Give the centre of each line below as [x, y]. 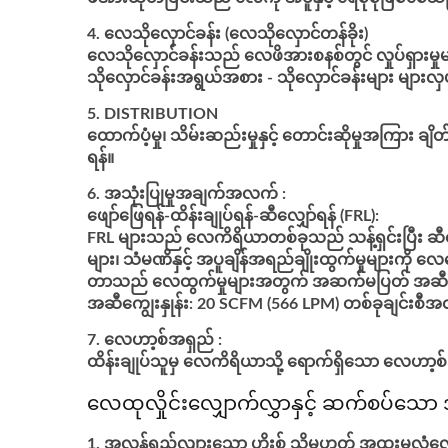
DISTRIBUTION [161, 114]
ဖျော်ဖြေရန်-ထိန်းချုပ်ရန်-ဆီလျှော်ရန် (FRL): [233, 216]
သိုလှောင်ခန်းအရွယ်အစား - [180, 78]
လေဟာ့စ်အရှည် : [163, 340]
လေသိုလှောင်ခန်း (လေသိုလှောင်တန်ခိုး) [236, 34]
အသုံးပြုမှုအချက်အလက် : [195, 194]
